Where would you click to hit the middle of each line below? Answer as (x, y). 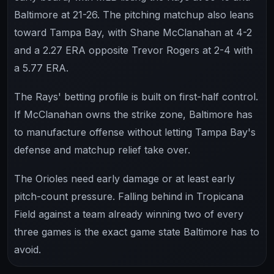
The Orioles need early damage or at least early (124, 178)
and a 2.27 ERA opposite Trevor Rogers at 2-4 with (133, 50)
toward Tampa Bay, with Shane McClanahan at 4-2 (133, 32)
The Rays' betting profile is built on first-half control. (136, 96)
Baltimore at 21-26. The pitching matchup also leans (134, 14)
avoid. (28, 249)
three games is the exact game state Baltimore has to (137, 231)
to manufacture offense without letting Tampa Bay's (135, 132)
